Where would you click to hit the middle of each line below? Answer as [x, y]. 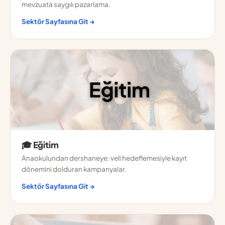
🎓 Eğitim [40, 144]
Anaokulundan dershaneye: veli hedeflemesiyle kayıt [104, 158]
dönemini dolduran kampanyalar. [74, 169]
